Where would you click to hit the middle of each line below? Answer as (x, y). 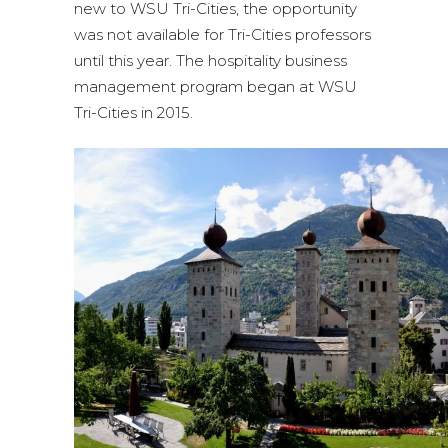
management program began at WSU (215, 87)
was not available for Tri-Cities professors (222, 35)
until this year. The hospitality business (210, 61)
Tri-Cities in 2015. (133, 113)
